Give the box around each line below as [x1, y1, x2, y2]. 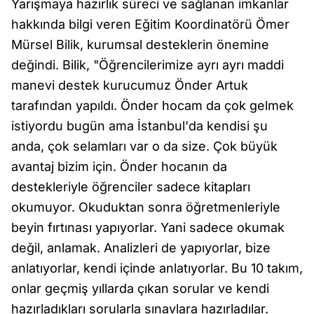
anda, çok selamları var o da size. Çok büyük [11, 139, 278, 153]
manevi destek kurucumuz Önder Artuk [11, 78, 248, 93]
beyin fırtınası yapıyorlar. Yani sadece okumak [11, 220, 285, 235]
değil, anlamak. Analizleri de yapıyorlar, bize [11, 240, 271, 255]
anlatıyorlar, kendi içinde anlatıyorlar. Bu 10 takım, [11, 261, 303, 275]
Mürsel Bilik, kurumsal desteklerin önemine [11, 37, 269, 52]
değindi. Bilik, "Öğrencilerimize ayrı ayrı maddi [11, 57, 284, 72]
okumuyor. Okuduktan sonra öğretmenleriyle [11, 200, 280, 214]
